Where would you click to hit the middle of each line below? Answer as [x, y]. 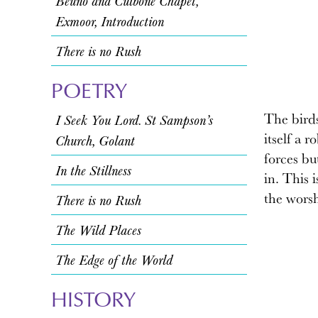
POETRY [89, 90]
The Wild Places [98, 230]
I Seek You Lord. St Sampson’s [134, 120]
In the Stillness [93, 170]
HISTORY [93, 298]
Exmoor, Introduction [110, 21]
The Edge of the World [114, 259]
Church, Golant [95, 140]
